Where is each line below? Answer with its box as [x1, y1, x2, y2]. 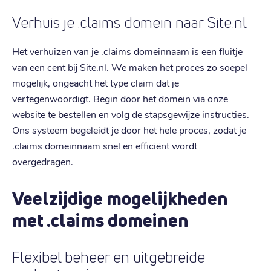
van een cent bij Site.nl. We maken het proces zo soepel [12, 60, 247, 73]
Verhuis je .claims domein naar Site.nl [12, 13, 247, 31]
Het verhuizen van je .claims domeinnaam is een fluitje [12, 44, 243, 57]
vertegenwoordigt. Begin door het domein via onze [12, 91, 228, 105]
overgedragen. [12, 154, 73, 168]
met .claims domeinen [12, 207, 189, 232]
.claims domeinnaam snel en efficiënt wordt [12, 139, 197, 152]
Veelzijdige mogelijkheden [12, 186, 228, 211]
